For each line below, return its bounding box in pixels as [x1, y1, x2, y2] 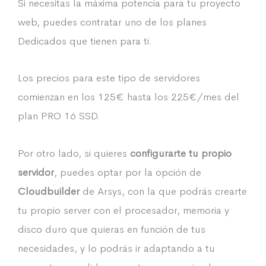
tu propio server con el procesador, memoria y [18, 203, 229, 217]
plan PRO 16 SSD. [18, 109, 100, 123]
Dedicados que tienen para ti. [18, 34, 152, 47]
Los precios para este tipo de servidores [18, 71, 200, 85]
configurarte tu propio [130, 146, 232, 160]
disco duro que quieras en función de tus [18, 222, 205, 236]
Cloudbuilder [18, 184, 80, 198]
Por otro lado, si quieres [18, 146, 130, 160]
